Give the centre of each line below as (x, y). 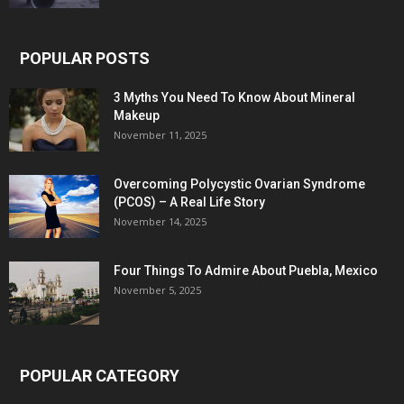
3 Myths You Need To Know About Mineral (234, 98)
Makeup (137, 116)
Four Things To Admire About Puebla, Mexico (246, 271)
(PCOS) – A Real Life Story (189, 202)
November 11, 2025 (160, 135)
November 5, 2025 (157, 290)
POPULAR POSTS (85, 59)
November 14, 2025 (160, 222)
